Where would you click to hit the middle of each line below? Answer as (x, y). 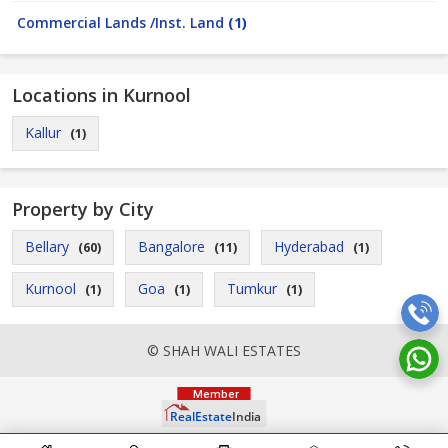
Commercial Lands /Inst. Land (122, 22)
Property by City (83, 209)
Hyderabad (309, 246)
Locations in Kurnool (101, 95)
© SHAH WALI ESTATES (224, 350)
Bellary (47, 246)
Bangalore (171, 246)
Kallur (43, 132)
